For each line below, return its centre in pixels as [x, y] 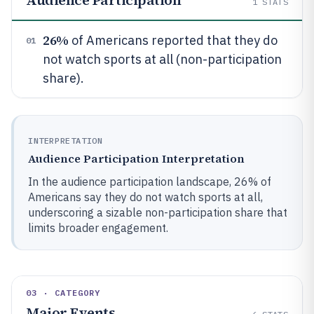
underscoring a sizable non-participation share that [158, 212]
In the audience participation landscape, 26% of [150, 182]
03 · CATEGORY [63, 293]
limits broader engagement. [98, 228]
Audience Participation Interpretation [136, 158]
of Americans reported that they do [173, 40]
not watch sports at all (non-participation [162, 59]
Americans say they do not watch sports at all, [145, 197]
